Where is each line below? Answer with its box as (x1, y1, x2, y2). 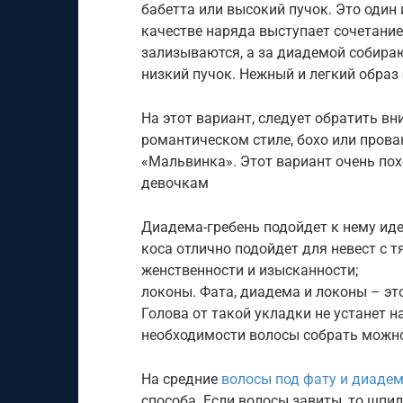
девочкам (141, 175, 209, 192)
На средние (141, 371, 221, 388)
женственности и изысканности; (141, 262, 358, 279)
